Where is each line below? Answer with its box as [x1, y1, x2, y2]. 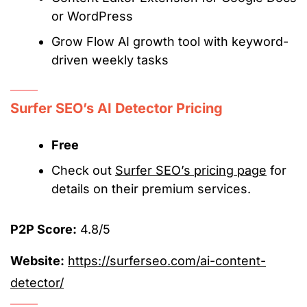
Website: [10, 254, 64, 269]
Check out [51, 163, 115, 178]
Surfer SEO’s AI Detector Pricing [10, 100, 223, 117]
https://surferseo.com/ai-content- [68, 254, 266, 269]
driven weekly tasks [51, 53, 169, 68]
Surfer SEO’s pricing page [115, 163, 267, 178]
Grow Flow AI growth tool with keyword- [51, 34, 288, 49]
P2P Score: [10, 222, 77, 237]
